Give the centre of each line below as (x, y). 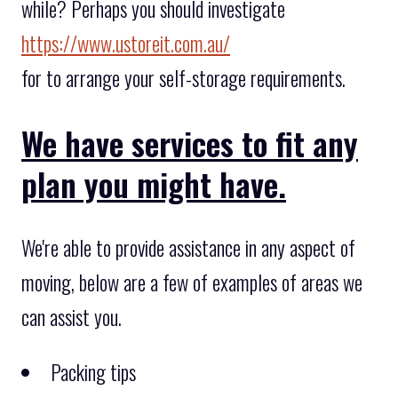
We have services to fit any (190, 143)
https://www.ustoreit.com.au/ (126, 44)
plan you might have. (154, 184)
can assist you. (72, 318)
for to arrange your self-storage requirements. (183, 79)
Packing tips (93, 373)
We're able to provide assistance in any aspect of (188, 248)
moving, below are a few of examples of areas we (192, 283)
